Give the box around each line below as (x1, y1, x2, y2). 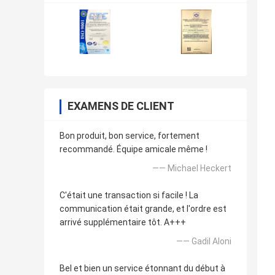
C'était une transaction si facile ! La (60, 190, 198, 201)
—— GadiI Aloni (176, 236, 231, 247)
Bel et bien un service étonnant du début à (60, 263, 225, 274)
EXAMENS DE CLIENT (68, 99, 174, 113)
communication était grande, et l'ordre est (60, 204, 227, 214)
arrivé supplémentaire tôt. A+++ (60, 217, 186, 228)
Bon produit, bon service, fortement (60, 131, 199, 141)
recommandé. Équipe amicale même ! (60, 144, 207, 155)
